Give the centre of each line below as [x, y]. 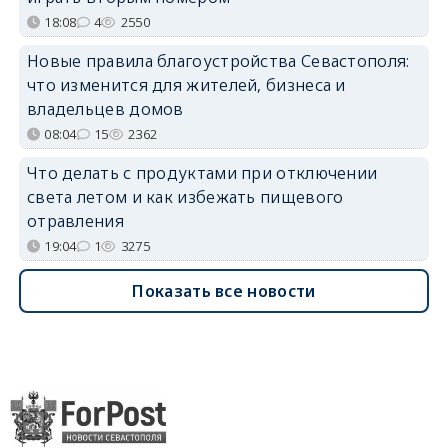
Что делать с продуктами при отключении [202, 173]
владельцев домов [105, 109]
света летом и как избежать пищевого [185, 197]
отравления [75, 221]
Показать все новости [224, 291]
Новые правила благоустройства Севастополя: [218, 61]
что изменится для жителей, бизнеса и [186, 85]
